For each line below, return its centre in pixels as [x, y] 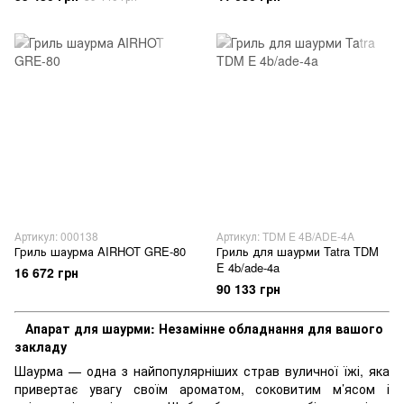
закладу [41, 346]
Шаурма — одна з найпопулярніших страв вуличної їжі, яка [202, 371]
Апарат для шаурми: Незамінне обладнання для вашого [204, 328]
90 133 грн [248, 289]
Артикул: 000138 [56, 236]
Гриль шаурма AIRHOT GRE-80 [100, 251]
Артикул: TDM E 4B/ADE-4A [285, 236]
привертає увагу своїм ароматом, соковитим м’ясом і [202, 389]
